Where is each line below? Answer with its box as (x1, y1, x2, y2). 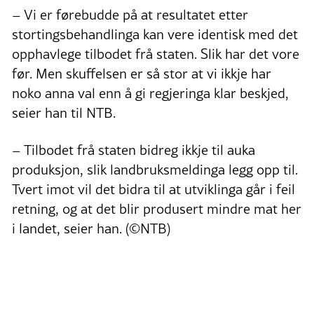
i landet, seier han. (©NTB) (12, 218, 170, 238)
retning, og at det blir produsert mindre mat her (12, 198, 301, 219)
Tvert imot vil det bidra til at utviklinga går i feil (12, 179, 295, 199)
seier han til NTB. (12, 102, 116, 123)
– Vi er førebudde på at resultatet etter (12, 4, 248, 25)
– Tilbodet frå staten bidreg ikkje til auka (12, 139, 255, 160)
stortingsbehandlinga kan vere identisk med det (12, 24, 298, 44)
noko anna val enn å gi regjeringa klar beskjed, (12, 83, 289, 103)
